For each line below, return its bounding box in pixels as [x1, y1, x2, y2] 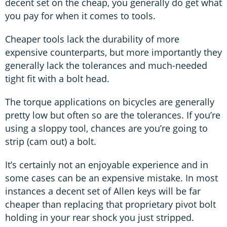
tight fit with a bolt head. [5, 72, 109, 85]
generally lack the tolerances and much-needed [5, 59, 207, 71]
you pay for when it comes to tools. [5, 9, 156, 22]
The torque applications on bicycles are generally [5, 95, 214, 108]
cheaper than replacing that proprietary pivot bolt [5, 198, 216, 210]
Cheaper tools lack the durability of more [5, 32, 179, 45]
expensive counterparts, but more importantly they [5, 46, 222, 58]
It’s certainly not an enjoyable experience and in [5, 158, 208, 171]
